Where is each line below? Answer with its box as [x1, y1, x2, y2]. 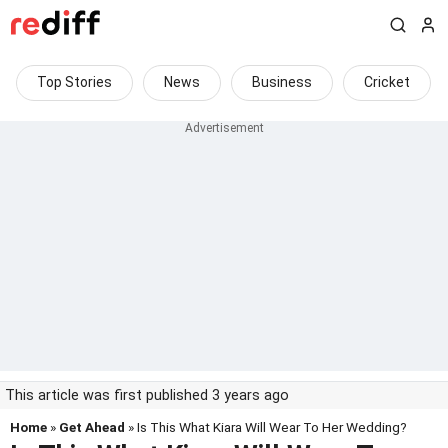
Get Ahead [59, 419, 125, 435]
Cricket [364, 74, 410, 90]
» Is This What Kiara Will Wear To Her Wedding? [125, 419, 407, 435]
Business [252, 74, 312, 90]
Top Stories [37, 74, 112, 90]
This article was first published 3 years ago [5, 387, 289, 404]
